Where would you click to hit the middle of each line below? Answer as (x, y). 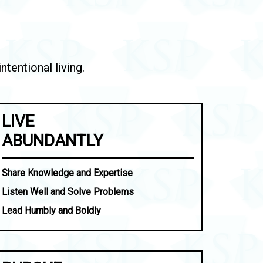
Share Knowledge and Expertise (68, 173)
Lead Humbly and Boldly (52, 210)
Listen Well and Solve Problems (68, 192)
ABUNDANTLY (53, 141)
